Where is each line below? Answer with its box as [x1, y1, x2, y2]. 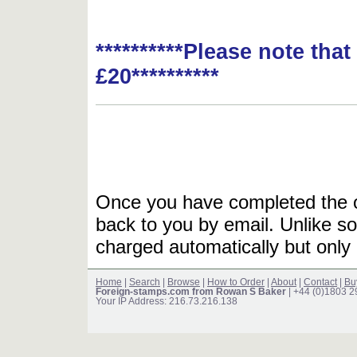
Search [129, 277, 160, 288]
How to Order [207, 277, 265, 288]
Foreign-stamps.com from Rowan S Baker [96, 287, 286, 297]
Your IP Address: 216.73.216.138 [96, 296, 237, 307]
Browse [167, 277, 200, 288]
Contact [304, 277, 337, 288]
